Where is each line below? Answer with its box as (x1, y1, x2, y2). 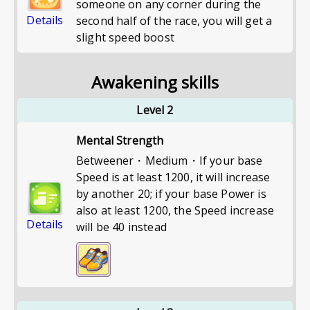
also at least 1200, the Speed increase (76, 203, 275, 218)
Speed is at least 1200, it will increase (76, 170, 271, 185)
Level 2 (136, 102, 174, 118)
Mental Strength (76, 133, 164, 148)
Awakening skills (91, 71, 219, 93)
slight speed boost (76, 30, 174, 45)
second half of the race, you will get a (76, 13, 273, 28)
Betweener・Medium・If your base (76, 153, 263, 168)
